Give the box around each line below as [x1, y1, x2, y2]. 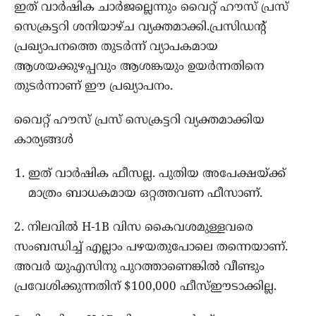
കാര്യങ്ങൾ [14, 132, 73, 148]
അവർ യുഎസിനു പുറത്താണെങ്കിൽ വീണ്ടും [14, 259, 265, 275]
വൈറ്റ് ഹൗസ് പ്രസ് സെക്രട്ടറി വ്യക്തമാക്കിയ [14, 112, 265, 128]
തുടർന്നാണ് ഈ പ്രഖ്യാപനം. [14, 78, 173, 95]
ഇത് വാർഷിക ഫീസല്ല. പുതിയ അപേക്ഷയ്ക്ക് [28, 166, 286, 182]
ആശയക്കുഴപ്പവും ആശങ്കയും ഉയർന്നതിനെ [14, 59, 264, 75]
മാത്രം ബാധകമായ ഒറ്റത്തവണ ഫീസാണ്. [28, 186, 262, 202]
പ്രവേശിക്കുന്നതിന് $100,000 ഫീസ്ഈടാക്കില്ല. [14, 279, 276, 295]
